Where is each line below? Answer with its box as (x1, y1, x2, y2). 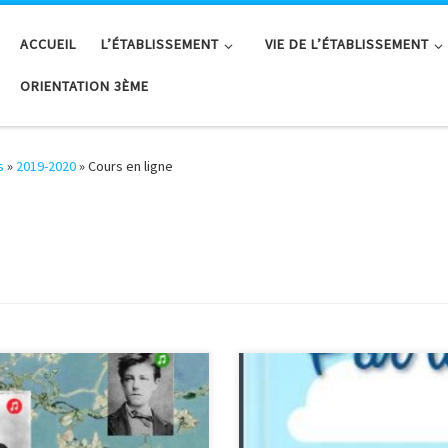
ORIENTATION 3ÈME (19, 77, 149, 96)
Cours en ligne (88, 157, 173, 176)
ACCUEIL (19, 35, 76, 54)
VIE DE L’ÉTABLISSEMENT (265, 35, 430, 54)
